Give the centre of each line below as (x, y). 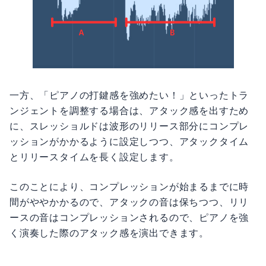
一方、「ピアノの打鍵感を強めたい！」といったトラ (129, 95)
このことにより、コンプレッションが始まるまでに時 (129, 186)
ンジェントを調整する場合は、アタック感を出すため (129, 110)
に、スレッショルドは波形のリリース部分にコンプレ (129, 126)
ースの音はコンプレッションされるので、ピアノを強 (129, 217)
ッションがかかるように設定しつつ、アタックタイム (129, 141)
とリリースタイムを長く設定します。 (94, 157)
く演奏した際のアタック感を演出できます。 (109, 233)
